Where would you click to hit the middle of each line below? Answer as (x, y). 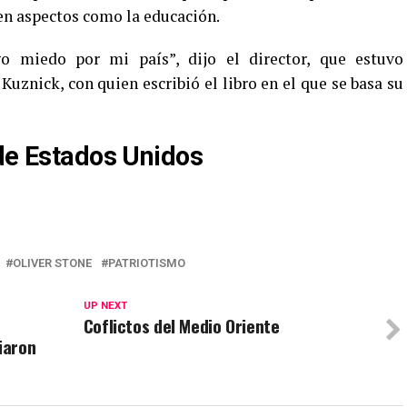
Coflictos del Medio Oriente (181, 325)
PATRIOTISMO (147, 263)
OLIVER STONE (52, 263)
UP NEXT (105, 305)
